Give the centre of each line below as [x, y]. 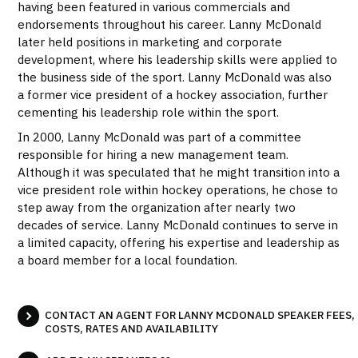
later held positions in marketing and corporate [150, 42]
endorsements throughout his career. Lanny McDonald [170, 24]
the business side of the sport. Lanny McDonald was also [175, 77]
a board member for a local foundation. [128, 259]
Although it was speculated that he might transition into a [179, 171]
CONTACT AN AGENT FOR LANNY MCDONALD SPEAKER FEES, [200, 315]
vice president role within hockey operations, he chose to [178, 189]
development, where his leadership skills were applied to [178, 60]
